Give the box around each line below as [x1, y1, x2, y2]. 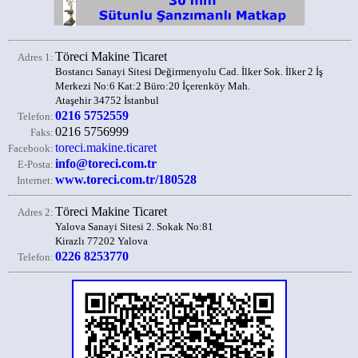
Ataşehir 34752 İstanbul [55, 94, 159, 106]
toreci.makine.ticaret [55, 141, 157, 154]
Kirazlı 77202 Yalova [55, 235, 148, 247]
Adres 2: [18, 206, 54, 218]
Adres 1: [18, 51, 54, 63]
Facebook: [8, 142, 54, 154]
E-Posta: [18, 158, 54, 170]
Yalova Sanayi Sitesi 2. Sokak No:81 [55, 221, 213, 233]
